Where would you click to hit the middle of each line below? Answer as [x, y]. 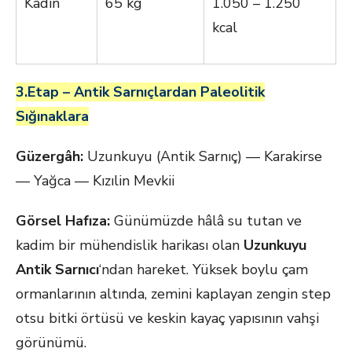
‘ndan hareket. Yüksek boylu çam [203, 269]
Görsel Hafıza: [63, 221]
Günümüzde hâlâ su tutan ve [206, 221]
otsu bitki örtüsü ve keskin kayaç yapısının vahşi [167, 318]
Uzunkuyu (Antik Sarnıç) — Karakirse [203, 156]
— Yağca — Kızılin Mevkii [95, 181]
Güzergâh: [49, 156]
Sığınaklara [52, 116]
